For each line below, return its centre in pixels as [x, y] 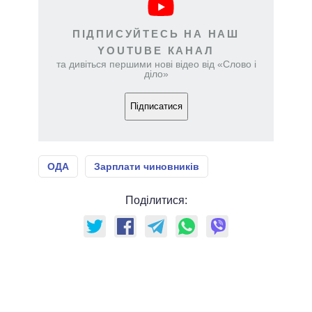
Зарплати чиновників [147, 166]
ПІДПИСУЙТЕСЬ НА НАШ [156, 33]
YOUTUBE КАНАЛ [156, 50]
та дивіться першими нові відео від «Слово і [156, 64]
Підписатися [156, 107]
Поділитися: [156, 200]
